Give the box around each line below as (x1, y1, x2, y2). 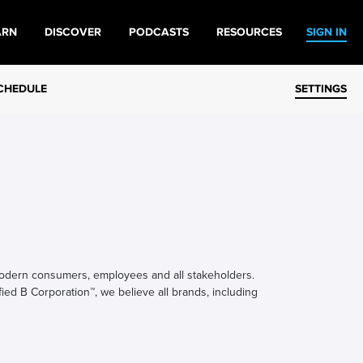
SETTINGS (295, 83, 347, 95)
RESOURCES (216, 26, 282, 38)
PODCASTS (129, 26, 189, 38)
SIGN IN (306, 26, 347, 38)
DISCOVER (45, 26, 101, 38)
